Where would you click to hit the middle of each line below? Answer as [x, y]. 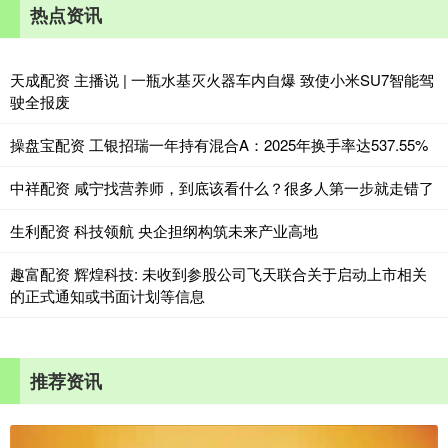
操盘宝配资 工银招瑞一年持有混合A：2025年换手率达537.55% [219, 145]
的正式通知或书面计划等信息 [107, 296]
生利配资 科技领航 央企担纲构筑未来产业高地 [164, 231]
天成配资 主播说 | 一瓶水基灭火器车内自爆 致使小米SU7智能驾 [222, 80]
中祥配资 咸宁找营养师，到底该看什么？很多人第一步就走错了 [222, 188]
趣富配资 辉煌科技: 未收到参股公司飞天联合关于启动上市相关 [218, 274]
